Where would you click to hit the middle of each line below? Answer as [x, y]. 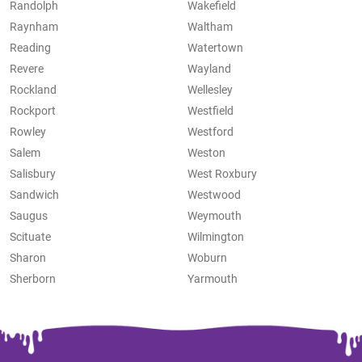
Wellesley [210, 90]
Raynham [34, 27]
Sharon [28, 258]
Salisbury [33, 174]
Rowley [28, 132]
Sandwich [34, 195]
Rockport [33, 111]
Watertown [215, 48]
